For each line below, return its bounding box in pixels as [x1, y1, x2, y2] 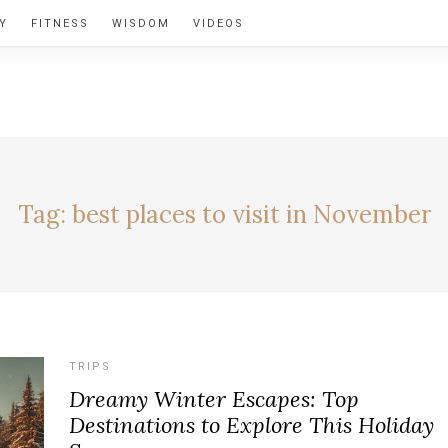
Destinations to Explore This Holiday [69, 411, 434, 439]
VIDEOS [193, 17, 244, 30]
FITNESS [31, 17, 89, 30]
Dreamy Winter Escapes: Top [69, 385, 359, 413]
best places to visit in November [71, 198, 431, 230]
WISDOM [112, 17, 170, 30]
